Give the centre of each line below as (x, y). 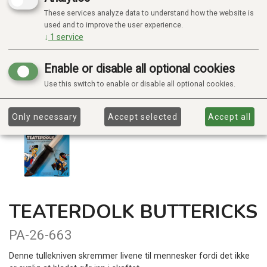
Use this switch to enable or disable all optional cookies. (140, 84)
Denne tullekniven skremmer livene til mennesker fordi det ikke (129, 256)
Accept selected (143, 117)
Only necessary (44, 117)
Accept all (230, 117)
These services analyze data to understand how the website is (149, 13)
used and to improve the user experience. (114, 25)
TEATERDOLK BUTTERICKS (133, 212)
